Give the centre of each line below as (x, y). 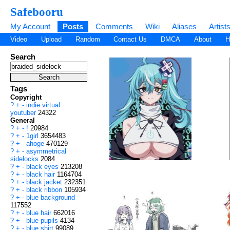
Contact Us (130, 40)
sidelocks (25, 159)
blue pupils (43, 221)
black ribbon (45, 190)
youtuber (24, 113)
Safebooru (37, 12)
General (23, 121)
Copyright (26, 98)
